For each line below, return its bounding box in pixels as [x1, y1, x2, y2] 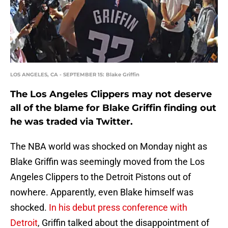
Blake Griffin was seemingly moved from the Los [10, 156, 205, 167]
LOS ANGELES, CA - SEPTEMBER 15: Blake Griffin [10, 71, 139, 78]
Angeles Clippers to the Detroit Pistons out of [10, 172, 191, 183]
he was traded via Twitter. [10, 116, 133, 128]
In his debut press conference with [49, 202, 187, 213]
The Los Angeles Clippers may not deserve [10, 89, 212, 100]
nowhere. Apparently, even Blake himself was [10, 187, 193, 198]
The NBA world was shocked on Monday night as [10, 141, 207, 152]
